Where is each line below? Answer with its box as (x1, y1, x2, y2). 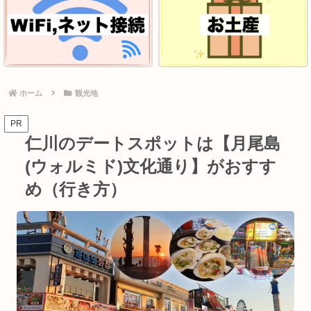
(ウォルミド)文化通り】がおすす (25, 156, 276, 176)
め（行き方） (25, 179, 126, 199)
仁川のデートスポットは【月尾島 (25, 133, 280, 153)
